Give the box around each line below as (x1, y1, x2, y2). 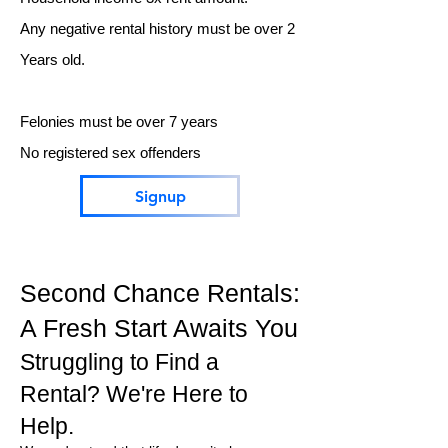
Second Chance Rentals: (20, 279, 300, 308)
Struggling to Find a (20, 349, 219, 376)
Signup (134, 186, 186, 206)
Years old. (20, 51, 85, 69)
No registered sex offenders (20, 144, 201, 162)
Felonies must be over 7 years (20, 113, 218, 131)
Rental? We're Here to (20, 381, 248, 408)
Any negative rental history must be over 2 (20, 20, 295, 38)
